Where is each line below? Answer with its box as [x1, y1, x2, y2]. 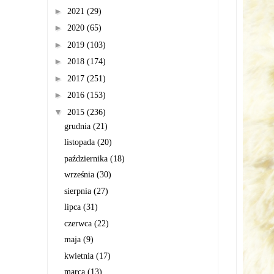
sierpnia [64, 186, 94, 196]
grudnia [64, 121, 93, 131]
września [64, 170, 97, 179]
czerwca [64, 218, 94, 228]
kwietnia [64, 251, 96, 261]
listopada [64, 138, 97, 147]
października [64, 154, 110, 163]
